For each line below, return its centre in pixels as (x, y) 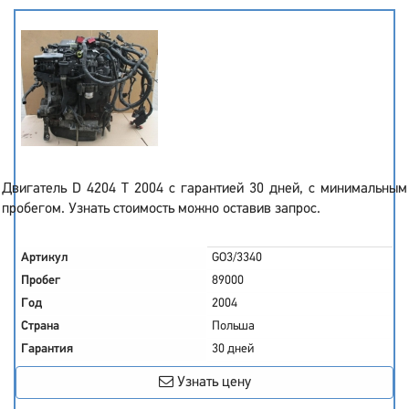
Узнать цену (212, 383)
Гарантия (47, 349)
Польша (233, 326)
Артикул (45, 258)
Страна (40, 326)
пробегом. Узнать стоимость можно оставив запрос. (161, 209)
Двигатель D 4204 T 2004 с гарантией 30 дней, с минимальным (204, 189)
